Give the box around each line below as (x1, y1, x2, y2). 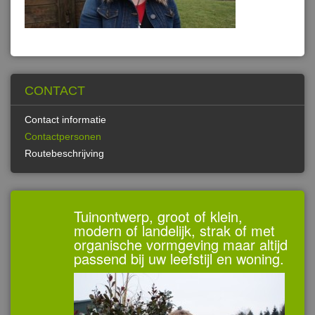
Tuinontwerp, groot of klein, (74, 206, 243, 226)
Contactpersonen (25, 131, 101, 142)
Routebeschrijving (25, 148, 104, 159)
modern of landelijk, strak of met (74, 220, 275, 240)
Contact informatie (25, 114, 106, 125)
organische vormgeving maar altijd (74, 234, 288, 255)
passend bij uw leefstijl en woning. (74, 248, 284, 269)
